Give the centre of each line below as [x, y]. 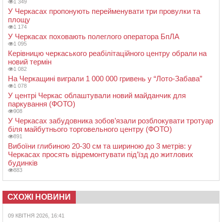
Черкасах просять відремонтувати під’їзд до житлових [101, 154]
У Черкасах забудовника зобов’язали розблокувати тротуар [111, 120]
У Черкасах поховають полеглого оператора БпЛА [94, 36]
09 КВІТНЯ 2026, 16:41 [36, 215]
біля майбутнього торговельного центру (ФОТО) [90, 129]
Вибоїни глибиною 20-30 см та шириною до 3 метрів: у [100, 146]
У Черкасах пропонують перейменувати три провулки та [104, 11]
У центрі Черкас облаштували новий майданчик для [97, 95]
